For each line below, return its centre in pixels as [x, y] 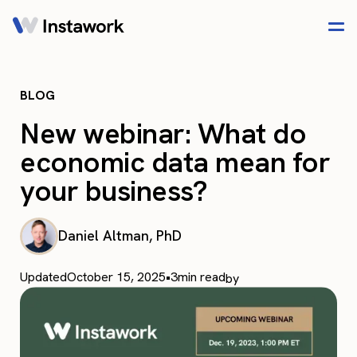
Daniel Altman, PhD [120, 236]
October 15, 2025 [116, 277]
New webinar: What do [163, 133]
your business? [114, 191]
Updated [43, 277]
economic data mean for [175, 162]
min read [202, 277]
